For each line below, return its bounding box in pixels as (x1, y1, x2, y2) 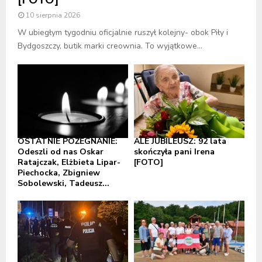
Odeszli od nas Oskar (18, 146, 104, 157)
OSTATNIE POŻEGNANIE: (18, 135, 118, 147)
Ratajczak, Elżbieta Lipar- (18, 156, 120, 168)
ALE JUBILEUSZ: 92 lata (134, 135, 226, 147)
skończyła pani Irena (134, 146, 215, 157)
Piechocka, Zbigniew (18, 167, 100, 178)
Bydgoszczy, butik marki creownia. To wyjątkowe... (18, 40, 202, 51)
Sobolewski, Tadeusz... (18, 177, 109, 189)
